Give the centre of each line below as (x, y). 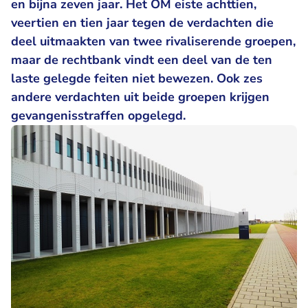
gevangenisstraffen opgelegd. (100, 115)
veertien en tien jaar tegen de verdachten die (142, 23)
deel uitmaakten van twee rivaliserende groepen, (153, 41)
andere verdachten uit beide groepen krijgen (140, 97)
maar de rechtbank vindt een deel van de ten (142, 60)
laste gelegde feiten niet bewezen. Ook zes (137, 78)
